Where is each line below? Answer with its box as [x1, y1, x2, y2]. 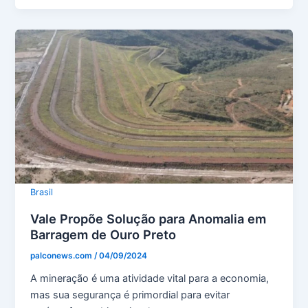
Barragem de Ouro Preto [30, 226, 177, 242]
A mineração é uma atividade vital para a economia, [30, 272, 269, 285]
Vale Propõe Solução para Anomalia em [30, 210, 267, 226]
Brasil [30, 186, 54, 197]
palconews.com [30, 250, 95, 261]
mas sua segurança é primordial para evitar [30, 288, 230, 301]
